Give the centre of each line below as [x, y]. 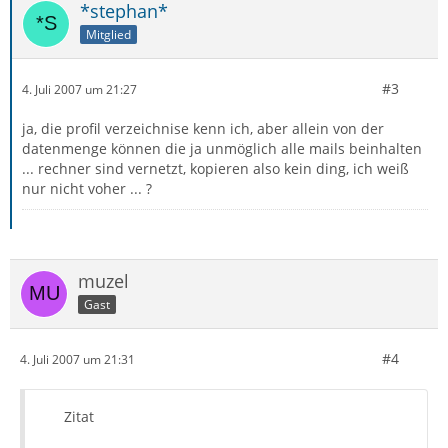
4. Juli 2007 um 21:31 [77, 359]
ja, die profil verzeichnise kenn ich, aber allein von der [203, 128]
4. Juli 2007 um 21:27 [79, 89]
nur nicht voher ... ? [87, 188]
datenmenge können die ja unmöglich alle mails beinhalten [222, 148]
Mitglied [108, 34]
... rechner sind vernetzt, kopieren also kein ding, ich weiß [215, 168]
